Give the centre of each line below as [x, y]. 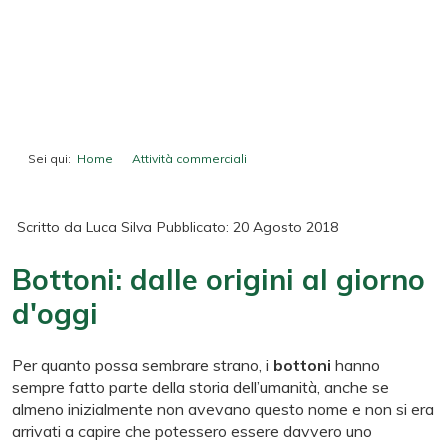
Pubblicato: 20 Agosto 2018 [247, 227]
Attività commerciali [189, 159]
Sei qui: [52, 159]
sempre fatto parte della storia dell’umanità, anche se [200, 387]
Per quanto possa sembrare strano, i [142, 365]
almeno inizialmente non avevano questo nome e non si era [223, 409]
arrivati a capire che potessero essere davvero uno [192, 431]
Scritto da [51, 227]
